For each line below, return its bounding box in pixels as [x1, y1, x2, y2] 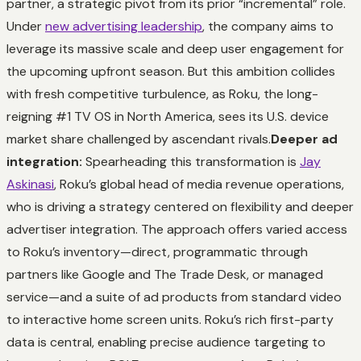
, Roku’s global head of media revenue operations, [54, 175, 344, 193]
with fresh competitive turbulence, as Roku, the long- [6, 85, 318, 102]
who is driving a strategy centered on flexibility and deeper [6, 197, 354, 215]
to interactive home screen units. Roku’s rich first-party [6, 310, 334, 328]
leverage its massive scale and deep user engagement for [6, 39, 344, 57]
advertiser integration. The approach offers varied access [6, 220, 347, 238]
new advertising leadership [45, 17, 202, 35]
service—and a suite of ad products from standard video [6, 288, 342, 305]
